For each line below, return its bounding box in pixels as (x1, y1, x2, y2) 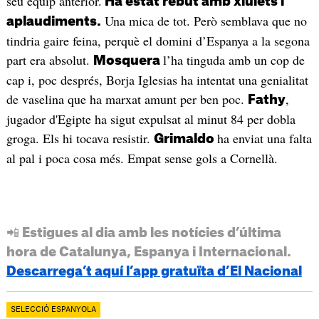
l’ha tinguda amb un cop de (162, 51, 305, 69)
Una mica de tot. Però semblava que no (100, 12, 307, 30)
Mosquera (93, 54, 163, 68)
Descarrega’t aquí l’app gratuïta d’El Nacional (6, 264, 302, 278)
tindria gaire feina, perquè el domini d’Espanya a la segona (6, 32, 310, 50)
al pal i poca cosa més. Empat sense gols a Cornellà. (6, 150, 278, 167)
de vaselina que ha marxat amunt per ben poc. (6, 90, 248, 108)
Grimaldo (153, 132, 217, 146)
